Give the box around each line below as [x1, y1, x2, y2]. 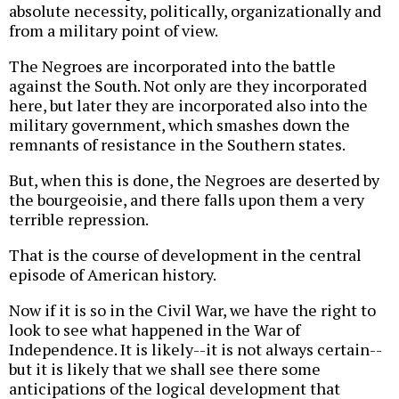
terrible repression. [9, 208, 149, 230]
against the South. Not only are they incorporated [9, 74, 367, 96]
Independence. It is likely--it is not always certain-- [9, 338, 382, 360]
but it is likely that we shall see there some [9, 357, 321, 379]
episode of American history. [9, 263, 216, 285]
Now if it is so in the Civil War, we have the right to [9, 298, 376, 321]
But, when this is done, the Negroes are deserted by [9, 168, 379, 191]
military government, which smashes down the [9, 113, 350, 135]
